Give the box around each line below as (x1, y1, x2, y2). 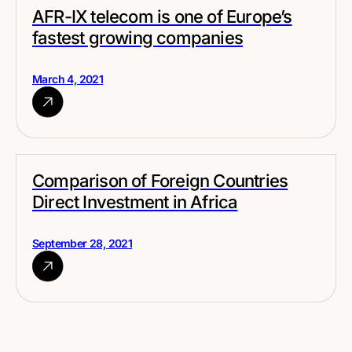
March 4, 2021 (32, 72, 104, 86)
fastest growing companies (32, 27, 243, 48)
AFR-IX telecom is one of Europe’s (32, 6, 292, 27)
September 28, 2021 (32, 236, 133, 250)
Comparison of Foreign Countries (32, 170, 288, 191)
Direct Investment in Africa (32, 192, 238, 212)
